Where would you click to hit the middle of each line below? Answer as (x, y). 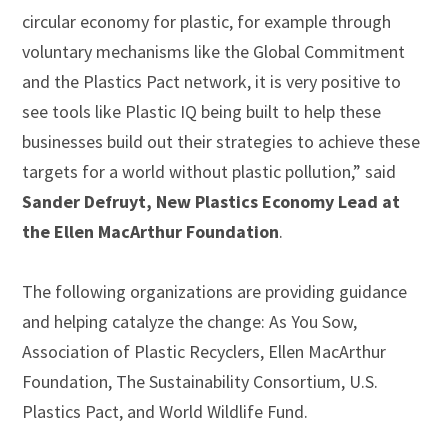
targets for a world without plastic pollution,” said (209, 171)
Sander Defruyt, (87, 201)
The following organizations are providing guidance (215, 291)
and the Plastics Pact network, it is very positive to (212, 81)
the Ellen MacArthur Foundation (151, 231)
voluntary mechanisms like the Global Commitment (214, 51)
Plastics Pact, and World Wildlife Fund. (165, 411)
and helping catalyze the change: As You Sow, (190, 321)
